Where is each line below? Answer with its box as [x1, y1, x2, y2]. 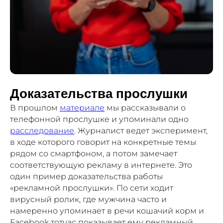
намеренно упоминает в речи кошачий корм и [10, 206, 204, 216]
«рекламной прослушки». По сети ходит [10, 183, 173, 193]
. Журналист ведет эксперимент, [74, 125, 208, 135]
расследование [10, 125, 74, 135]
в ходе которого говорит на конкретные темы [10, 137, 196, 147]
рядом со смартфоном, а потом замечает [10, 148, 177, 158]
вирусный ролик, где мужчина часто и [10, 194, 167, 204]
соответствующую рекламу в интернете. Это [10, 160, 192, 170]
